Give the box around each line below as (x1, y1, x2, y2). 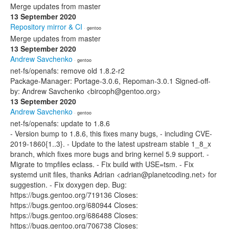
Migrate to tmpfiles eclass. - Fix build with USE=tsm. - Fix (10, 159, 194, 169)
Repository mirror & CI (10, 21, 82, 32)
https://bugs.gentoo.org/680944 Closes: (10, 200, 138, 210)
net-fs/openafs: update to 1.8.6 (10, 118, 110, 128)
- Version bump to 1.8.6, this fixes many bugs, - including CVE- (10, 128, 212, 139)
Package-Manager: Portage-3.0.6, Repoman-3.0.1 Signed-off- (10, 76, 211, 86)
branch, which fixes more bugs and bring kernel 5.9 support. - (10, 149, 209, 159)
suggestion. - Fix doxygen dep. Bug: (10, 179, 127, 190)
